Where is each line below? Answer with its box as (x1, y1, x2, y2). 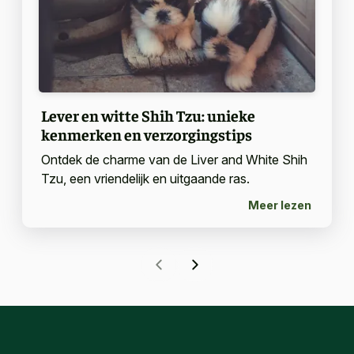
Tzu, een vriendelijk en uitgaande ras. (40, 171, 250, 187)
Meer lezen (248, 198, 311, 212)
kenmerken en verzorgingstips (40, 124, 252, 145)
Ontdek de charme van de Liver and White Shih (40, 152, 307, 168)
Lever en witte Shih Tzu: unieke (40, 105, 255, 126)
